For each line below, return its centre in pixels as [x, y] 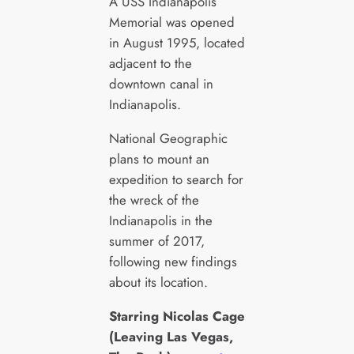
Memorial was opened [171, 23]
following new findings [173, 261]
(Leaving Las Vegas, [171, 336]
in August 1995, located [177, 43]
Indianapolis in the [160, 220]
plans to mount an [159, 158]
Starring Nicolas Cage [177, 316]
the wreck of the [154, 200]
